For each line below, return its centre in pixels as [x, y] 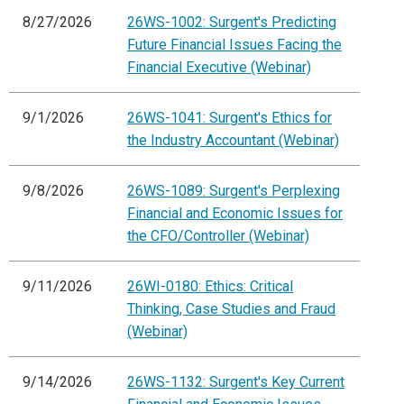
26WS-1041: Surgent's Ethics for [230, 118]
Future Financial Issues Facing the [234, 45]
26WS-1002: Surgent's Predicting [232, 23]
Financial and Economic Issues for [235, 214]
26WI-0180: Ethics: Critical [210, 287]
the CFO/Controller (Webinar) [218, 236]
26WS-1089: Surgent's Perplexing [234, 191]
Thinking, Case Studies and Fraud [231, 309]
